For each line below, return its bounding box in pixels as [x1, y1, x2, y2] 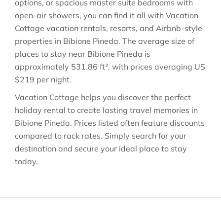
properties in [15, 36, 63, 46]
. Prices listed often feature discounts [70, 118, 205, 128]
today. [15, 156, 38, 166]
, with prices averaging [108, 62, 194, 72]
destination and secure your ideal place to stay [15, 144, 187, 153]
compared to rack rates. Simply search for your [15, 131, 186, 141]
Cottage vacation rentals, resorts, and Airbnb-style [15, 23, 202, 33]
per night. [35, 74, 72, 84]
